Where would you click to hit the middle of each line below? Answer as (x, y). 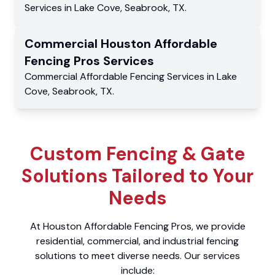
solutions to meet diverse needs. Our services (137, 256)
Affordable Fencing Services (142, 77)
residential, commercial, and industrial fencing (137, 241)
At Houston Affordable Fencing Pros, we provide (137, 227)
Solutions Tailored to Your (137, 176)
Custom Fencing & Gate (137, 154)
